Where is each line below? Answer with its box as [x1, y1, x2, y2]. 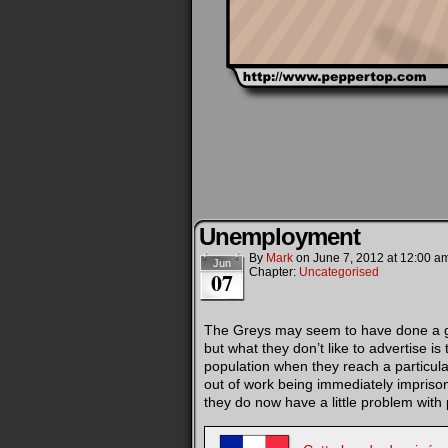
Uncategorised [299, 265, 379, 279]
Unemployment [199, 223, 360, 250]
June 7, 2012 [313, 251, 384, 265]
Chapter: [249, 265, 299, 279]
